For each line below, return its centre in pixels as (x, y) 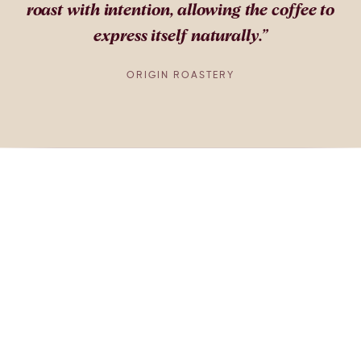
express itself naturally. (177, 36)
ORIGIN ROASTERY (180, 75)
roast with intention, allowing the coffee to (180, 10)
